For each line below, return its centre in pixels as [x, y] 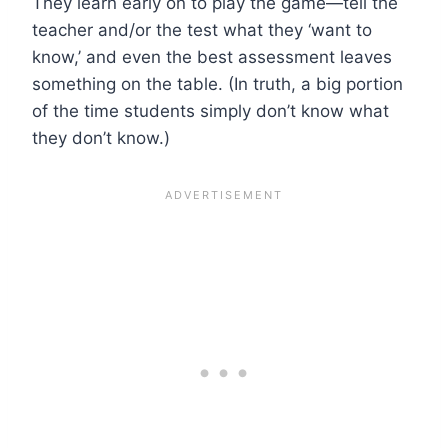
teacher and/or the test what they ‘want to [202, 29]
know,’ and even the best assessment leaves [212, 56]
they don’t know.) [101, 137]
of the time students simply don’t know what [210, 110]
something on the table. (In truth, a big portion [217, 83]
